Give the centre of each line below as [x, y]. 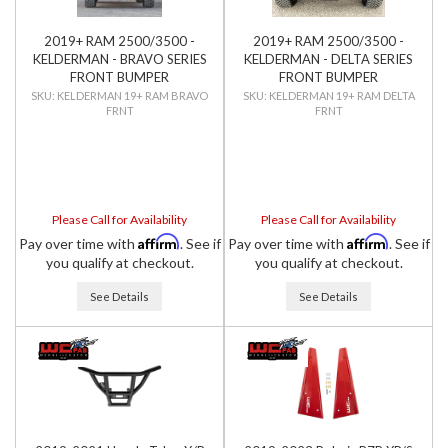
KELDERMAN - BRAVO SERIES [119, 59]
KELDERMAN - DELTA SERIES [328, 59]
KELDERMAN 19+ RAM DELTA [341, 95]
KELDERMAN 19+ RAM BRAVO [132, 95]
